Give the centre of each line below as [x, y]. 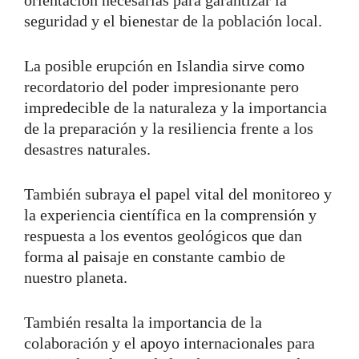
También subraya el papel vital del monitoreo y [178, 194]
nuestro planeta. [76, 277]
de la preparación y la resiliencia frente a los [169, 128]
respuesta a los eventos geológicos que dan [163, 235]
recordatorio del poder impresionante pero [161, 86]
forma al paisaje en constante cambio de [155, 256]
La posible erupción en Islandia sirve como [164, 65]
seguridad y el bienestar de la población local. [175, 20]
